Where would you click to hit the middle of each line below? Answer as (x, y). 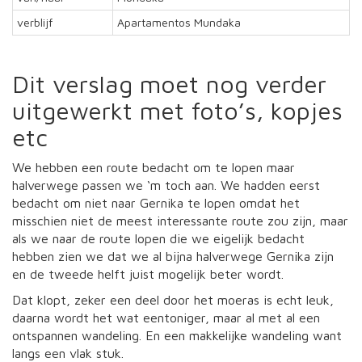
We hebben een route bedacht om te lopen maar (154, 167)
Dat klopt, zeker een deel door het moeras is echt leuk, (173, 299)
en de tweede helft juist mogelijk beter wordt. (150, 274)
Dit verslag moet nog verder (169, 83)
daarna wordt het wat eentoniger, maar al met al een (166, 317)
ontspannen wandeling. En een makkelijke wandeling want (177, 335)
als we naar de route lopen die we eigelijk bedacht (158, 238)
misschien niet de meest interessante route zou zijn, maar (180, 220)
